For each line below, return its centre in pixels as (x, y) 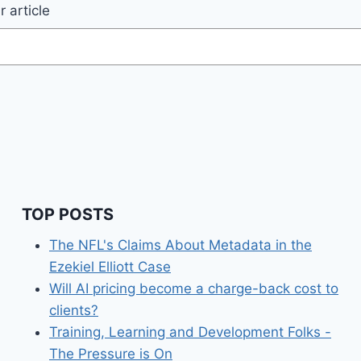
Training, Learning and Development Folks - (190, 332)
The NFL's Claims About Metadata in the (180, 245)
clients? (74, 310)
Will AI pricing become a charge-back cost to (194, 288)
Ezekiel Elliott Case (110, 266)
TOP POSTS (68, 214)
